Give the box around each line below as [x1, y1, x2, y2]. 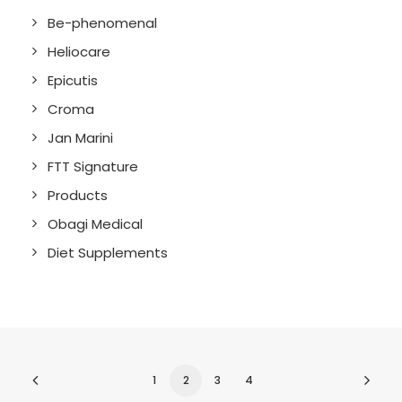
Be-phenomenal [48, 13, 157, 32]
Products [48, 186, 108, 205]
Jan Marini [48, 128, 113, 147]
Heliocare [48, 42, 110, 61]
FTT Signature [48, 157, 138, 176]
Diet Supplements [48, 243, 168, 262]
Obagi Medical [48, 214, 143, 233]
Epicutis [48, 71, 98, 90]
